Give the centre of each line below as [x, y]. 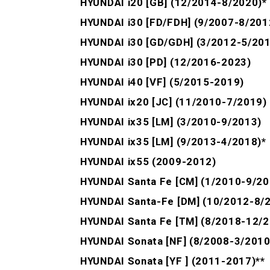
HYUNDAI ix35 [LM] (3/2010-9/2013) [171, 122]
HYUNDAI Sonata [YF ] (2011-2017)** [173, 261]
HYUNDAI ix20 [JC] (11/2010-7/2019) [174, 102]
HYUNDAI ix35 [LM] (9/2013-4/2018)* [173, 142]
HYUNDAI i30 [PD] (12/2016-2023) [166, 62]
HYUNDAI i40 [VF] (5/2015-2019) [162, 82]
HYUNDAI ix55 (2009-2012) [148, 162]
